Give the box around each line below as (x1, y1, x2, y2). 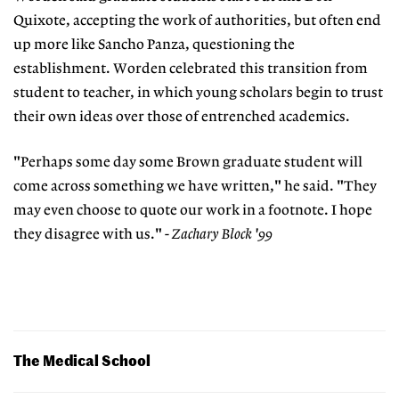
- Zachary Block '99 (165, 226, 273, 242)
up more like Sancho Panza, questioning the (13, 37, 295, 53)
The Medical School (13, 351, 151, 370)
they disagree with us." (13, 226, 165, 242)
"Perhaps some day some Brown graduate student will (13, 154, 362, 170)
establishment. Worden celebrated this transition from (13, 61, 368, 77)
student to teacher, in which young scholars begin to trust (13, 85, 383, 102)
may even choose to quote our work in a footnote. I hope (13, 202, 372, 218)
